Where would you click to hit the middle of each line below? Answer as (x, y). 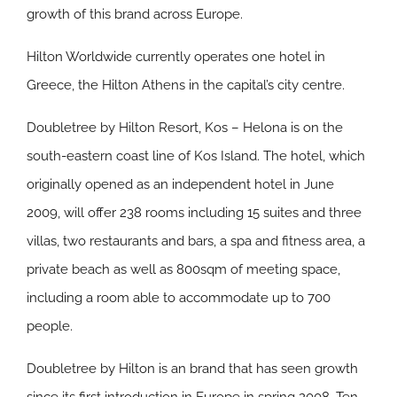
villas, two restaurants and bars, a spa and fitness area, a (196, 241)
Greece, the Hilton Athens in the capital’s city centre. (186, 85)
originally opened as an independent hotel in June (180, 184)
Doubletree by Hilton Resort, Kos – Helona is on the (185, 128)
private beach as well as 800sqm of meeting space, (183, 269)
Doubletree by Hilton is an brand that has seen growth (192, 369)
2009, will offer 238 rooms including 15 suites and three (194, 213)
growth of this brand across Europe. (135, 14)
